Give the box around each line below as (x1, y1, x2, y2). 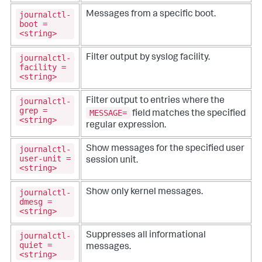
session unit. (86, 156, 138, 166)
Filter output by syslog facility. (86, 53, 210, 63)
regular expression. (86, 120, 166, 130)
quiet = (19, 240, 52, 250)
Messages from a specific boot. (86, 10, 216, 20)
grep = (19, 105, 47, 115)
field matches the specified (130, 109, 246, 119)
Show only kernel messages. (86, 188, 203, 198)
